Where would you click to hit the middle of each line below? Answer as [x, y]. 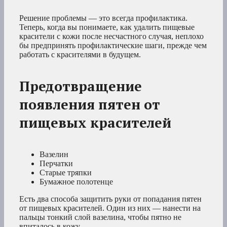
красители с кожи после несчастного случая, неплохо [111, 36]
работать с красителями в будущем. [80, 54]
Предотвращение [81, 86]
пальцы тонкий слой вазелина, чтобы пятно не [100, 217]
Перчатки [56, 164]
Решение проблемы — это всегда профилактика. [103, 18]
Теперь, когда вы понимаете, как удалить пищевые [107, 27]
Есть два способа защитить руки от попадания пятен [110, 199]
